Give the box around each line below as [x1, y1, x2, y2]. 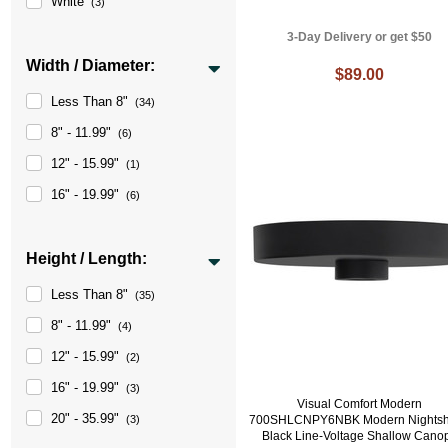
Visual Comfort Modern [297, 397, 423, 412]
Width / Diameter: [26, 56, 156, 74]
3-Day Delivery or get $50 [287, 29, 433, 44]
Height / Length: [26, 249, 148, 267]
